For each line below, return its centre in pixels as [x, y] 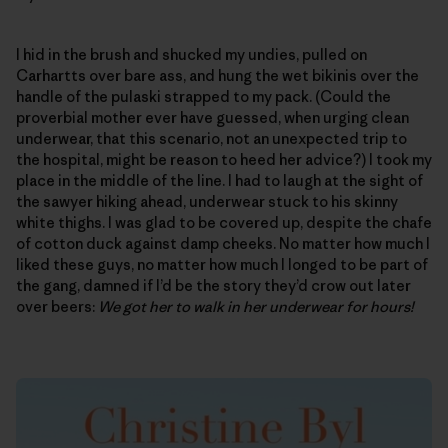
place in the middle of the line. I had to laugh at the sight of [219, 180]
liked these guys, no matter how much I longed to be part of [222, 264]
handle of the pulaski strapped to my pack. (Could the [203, 96]
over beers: [57, 306]
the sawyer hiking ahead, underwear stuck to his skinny [207, 201]
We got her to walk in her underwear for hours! [256, 306]
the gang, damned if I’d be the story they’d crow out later [213, 285]
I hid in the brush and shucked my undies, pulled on [191, 54]
